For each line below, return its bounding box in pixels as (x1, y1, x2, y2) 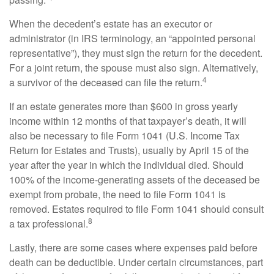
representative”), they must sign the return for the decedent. (9, 46, 262, 60)
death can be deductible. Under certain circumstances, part (9, 255, 263, 269)
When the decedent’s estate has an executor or (9, 17, 212, 31)
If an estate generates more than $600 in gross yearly (9, 99, 238, 113)
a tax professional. (9, 217, 88, 231)
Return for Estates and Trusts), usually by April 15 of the (9, 143, 249, 157)
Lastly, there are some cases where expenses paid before (9, 240, 257, 254)
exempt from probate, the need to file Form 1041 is (9, 187, 226, 201)
